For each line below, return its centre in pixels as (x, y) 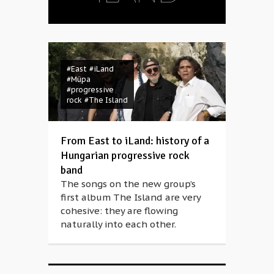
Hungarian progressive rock (125, 155)
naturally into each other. (118, 224)
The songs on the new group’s (128, 184)
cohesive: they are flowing (119, 211)
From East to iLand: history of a (135, 141)
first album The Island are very (131, 197)
